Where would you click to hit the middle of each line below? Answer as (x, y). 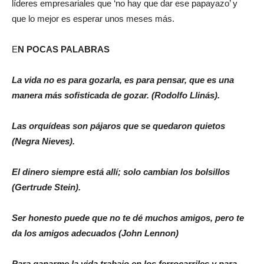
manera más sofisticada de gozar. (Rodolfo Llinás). (116, 95)
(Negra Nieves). (43, 141)
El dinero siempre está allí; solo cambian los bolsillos (121, 172)
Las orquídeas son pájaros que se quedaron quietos (118, 126)
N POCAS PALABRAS (64, 49)
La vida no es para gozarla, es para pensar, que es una (123, 80)
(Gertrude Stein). (46, 187)
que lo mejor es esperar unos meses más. (93, 19)
